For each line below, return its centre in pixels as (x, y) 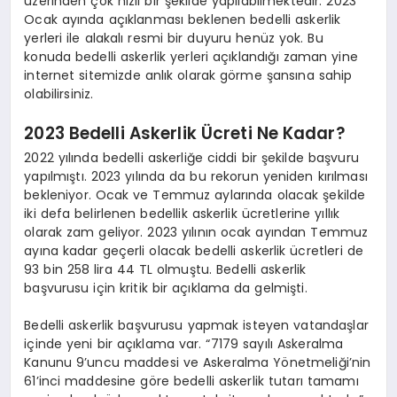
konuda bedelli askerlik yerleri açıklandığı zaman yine (191, 56)
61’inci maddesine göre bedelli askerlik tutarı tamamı (191, 381)
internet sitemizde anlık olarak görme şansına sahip (188, 75)
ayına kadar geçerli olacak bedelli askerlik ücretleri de (194, 250)
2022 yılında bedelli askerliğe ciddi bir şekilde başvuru (191, 157)
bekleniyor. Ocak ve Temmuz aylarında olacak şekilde (195, 195)
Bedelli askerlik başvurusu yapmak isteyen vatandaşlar (196, 325)
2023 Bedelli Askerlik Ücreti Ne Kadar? (185, 134)
